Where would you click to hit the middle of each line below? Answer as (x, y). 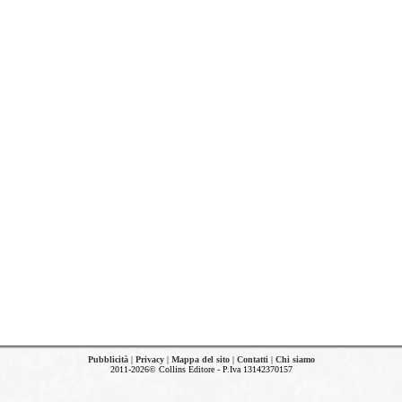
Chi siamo (295, 359)
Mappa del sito (200, 359)
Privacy (149, 359)
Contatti (252, 359)
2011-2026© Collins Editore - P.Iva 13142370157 (201, 369)
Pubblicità (108, 359)
